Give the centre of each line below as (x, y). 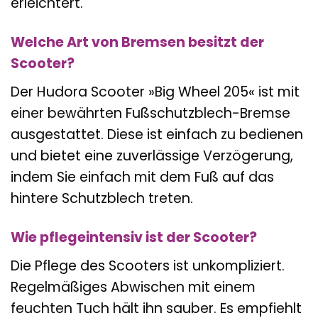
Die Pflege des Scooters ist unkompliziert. (148, 265)
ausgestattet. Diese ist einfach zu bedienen (157, 134)
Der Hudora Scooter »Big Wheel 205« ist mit (155, 92)
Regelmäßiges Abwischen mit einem (133, 287)
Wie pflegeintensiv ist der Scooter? (134, 237)
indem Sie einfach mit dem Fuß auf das (142, 177)
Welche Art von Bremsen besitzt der (137, 43)
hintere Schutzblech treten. (102, 198)
